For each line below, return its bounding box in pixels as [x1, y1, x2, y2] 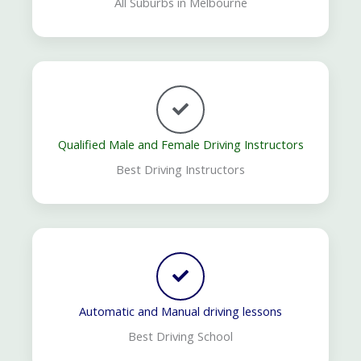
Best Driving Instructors [116, 160, 245, 177]
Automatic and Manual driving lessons [79, 302, 282, 319]
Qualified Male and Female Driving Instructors [57, 135, 304, 152]
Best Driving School [128, 327, 233, 344]
